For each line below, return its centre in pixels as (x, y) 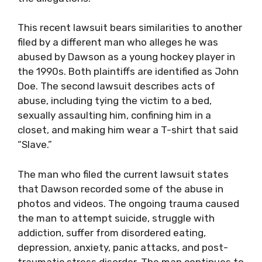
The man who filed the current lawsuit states (123, 174)
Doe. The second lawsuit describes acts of (116, 86)
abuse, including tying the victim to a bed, (115, 101)
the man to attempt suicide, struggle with (116, 218)
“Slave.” (35, 144)
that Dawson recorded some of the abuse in (120, 189)
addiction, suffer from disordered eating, (112, 232)
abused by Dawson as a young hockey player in (126, 57)
